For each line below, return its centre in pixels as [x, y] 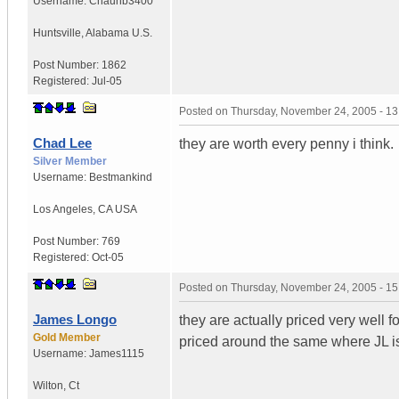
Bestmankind [121, 177]
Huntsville [57, 33]
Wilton [48, 385]
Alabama [107, 33]
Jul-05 [107, 81]
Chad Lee [62, 142]
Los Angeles [63, 209]
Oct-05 [108, 257]
